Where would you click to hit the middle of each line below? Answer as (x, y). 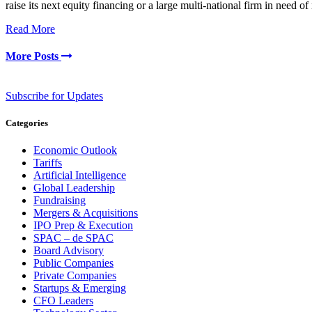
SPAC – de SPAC (73, 238)
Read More (30, 29)
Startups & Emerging (80, 288)
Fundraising (60, 201)
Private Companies (75, 276)
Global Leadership (74, 188)
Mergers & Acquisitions (86, 213)
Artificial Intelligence (80, 175)
